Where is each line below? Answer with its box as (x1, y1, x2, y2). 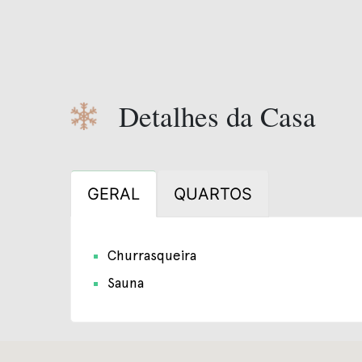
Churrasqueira (107, 247, 197, 264)
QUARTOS (173, 184, 252, 204)
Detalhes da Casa (118, 97, 316, 136)
